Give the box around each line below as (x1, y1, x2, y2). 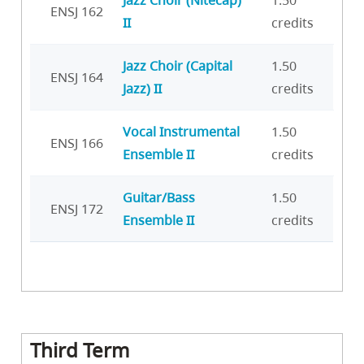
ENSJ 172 (50, 200, 103, 219)
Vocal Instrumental (123, 123, 240, 141)
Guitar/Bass (123, 188, 195, 207)
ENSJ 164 (50, 68, 103, 87)
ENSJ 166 (50, 134, 103, 153)
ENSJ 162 (50, 2, 103, 21)
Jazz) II (123, 80, 162, 98)
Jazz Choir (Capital (123, 57, 232, 76)
